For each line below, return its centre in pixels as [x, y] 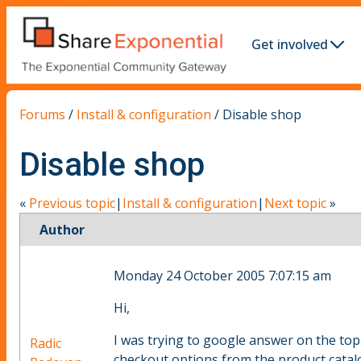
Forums [42, 114]
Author [62, 230]
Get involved [290, 45]
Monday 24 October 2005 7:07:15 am [222, 276]
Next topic [295, 203]
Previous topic [72, 203]
